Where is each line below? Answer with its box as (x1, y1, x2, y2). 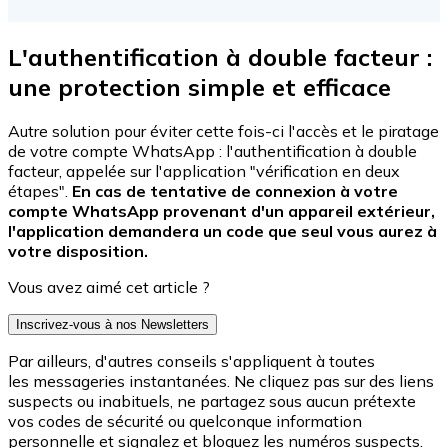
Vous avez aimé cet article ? (8, 277, 210, 298)
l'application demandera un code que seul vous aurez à (8, 221, 437, 242)
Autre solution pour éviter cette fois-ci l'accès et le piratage (8, 121, 439, 142)
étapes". (8, 181, 72, 202)
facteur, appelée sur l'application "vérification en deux (8, 161, 400, 182)
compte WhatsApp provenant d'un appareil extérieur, (8, 201, 435, 222)
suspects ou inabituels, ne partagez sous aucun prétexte (8, 391, 416, 412)
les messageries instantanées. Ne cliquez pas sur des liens (8, 371, 434, 392)
